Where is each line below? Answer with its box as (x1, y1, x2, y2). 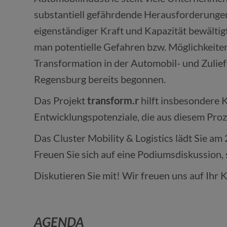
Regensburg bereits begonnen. (34, 73, 166, 85)
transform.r (87, 94, 139, 106)
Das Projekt (34, 94, 88, 106)
